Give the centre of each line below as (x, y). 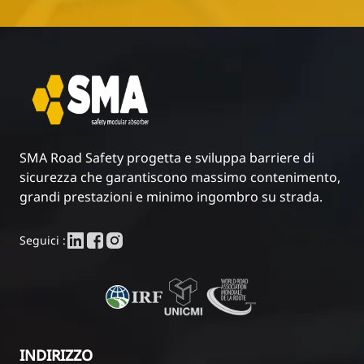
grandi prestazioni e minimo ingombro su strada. (171, 195)
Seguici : (43, 239)
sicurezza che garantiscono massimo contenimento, (180, 175)
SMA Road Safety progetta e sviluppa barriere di (167, 156)
